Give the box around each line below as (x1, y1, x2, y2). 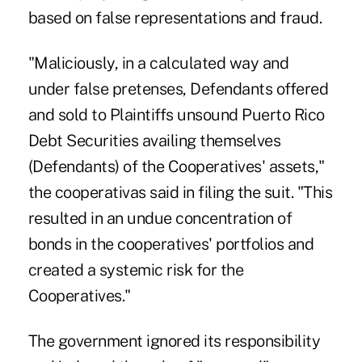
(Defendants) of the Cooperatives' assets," (27, 157, 325, 177)
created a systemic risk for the (27, 260, 244, 280)
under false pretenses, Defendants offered (27, 79, 329, 99)
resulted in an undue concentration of (27, 208, 293, 229)
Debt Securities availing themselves (27, 131, 281, 151)
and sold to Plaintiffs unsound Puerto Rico (27, 105, 325, 125)
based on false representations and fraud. (27, 8, 322, 28)
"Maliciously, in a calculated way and (27, 53, 289, 74)
